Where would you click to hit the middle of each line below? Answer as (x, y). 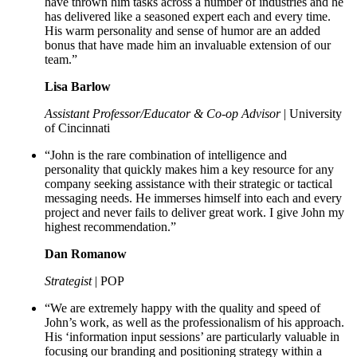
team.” (61, 59)
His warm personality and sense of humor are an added (182, 30)
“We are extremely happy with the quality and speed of (182, 308)
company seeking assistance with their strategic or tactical (188, 183)
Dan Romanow (86, 253)
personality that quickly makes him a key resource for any (189, 169)
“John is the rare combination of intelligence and (166, 155)
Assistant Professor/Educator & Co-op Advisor (163, 113)
